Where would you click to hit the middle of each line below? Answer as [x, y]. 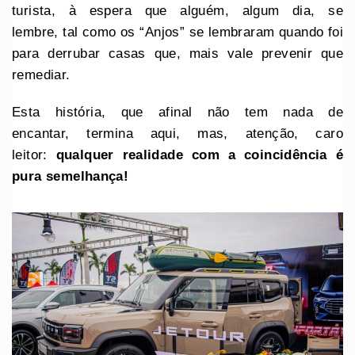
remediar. [43, 74]
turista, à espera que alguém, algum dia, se [177, 10]
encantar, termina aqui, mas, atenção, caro [177, 133]
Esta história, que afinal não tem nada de [177, 112]
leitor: [34, 155]
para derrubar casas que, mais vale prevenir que [177, 53]
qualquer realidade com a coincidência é [200, 155]
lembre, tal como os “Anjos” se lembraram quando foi [177, 32]
